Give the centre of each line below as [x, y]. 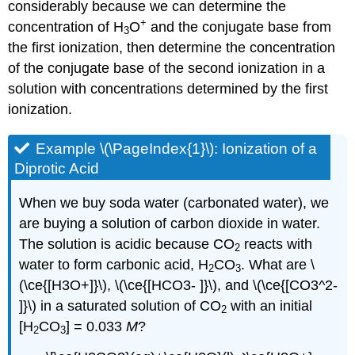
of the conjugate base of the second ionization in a [167, 68]
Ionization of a [270, 149]
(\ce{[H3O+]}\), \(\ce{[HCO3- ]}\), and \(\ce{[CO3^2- [179, 285]
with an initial [270, 305]
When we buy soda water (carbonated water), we [174, 202]
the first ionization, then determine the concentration [172, 48]
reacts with [277, 244]
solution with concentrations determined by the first [168, 89]
